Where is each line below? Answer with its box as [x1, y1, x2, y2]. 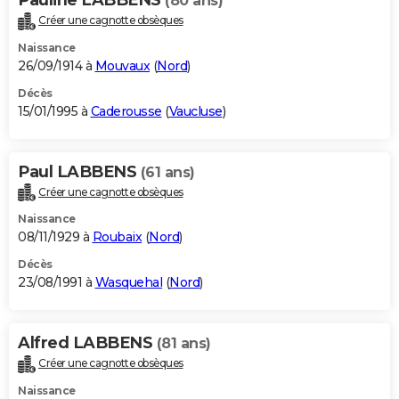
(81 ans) [156, 335, 211, 353]
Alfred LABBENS [18, 333, 157, 354]
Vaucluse [168, 102, 223, 119]
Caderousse [90, 102, 162, 119]
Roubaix [92, 229, 142, 246]
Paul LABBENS [18, 161, 141, 182]
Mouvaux [94, 57, 150, 74]
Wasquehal [94, 274, 162, 291]
